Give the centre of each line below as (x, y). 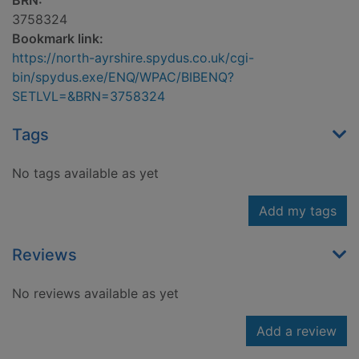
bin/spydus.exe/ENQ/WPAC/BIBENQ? (123, 77)
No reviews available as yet (95, 294)
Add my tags (298, 211)
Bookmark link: (58, 39)
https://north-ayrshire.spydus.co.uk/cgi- (133, 58)
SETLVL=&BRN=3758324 (89, 97)
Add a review (296, 331)
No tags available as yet (85, 173)
